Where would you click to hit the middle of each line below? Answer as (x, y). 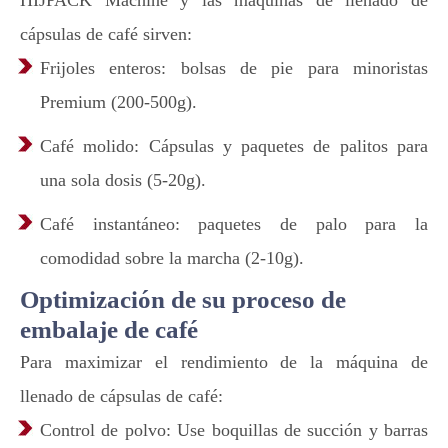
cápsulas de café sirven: (106, 34)
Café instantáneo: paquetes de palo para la (234, 224)
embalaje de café (109, 330)
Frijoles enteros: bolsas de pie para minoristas (234, 68)
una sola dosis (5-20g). (123, 180)
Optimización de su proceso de (183, 300)
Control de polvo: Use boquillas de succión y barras (234, 430)
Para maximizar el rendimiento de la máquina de (224, 362)
